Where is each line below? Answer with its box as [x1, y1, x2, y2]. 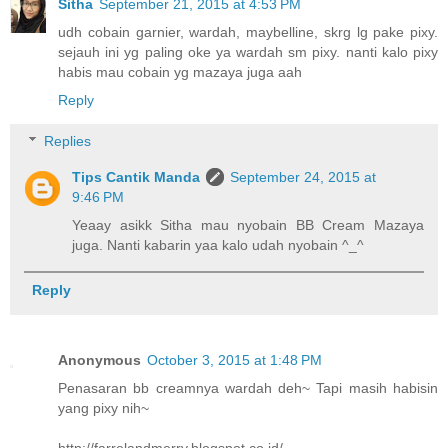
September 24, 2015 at [230, 169, 377, 186]
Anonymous [58, 352, 141, 369]
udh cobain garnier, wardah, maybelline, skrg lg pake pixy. [58, 23, 438, 40]
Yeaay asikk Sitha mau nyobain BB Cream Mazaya [72, 217, 424, 234]
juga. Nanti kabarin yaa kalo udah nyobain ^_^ [72, 237, 365, 254]
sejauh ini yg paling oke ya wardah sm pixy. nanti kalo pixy [58, 43, 438, 60]
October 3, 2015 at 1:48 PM [147, 352, 322, 369]
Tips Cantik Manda [72, 169, 201, 186]
